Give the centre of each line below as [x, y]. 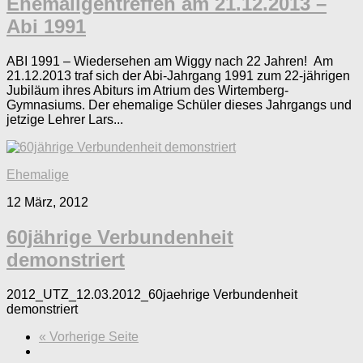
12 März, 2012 [47, 203]
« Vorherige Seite [89, 336]
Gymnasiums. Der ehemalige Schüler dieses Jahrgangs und [179, 105]
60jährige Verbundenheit [120, 237]
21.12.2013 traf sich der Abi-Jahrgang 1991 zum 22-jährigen [178, 76]
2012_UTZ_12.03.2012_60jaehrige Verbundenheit [152, 294]
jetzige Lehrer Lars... [65, 120]
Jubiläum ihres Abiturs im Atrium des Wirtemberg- [147, 91]
